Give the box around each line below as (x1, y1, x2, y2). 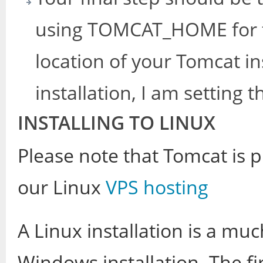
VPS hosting (106, 174, 208, 200)
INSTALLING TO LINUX (18, 110, 215, 135)
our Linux (18, 174, 106, 200)
